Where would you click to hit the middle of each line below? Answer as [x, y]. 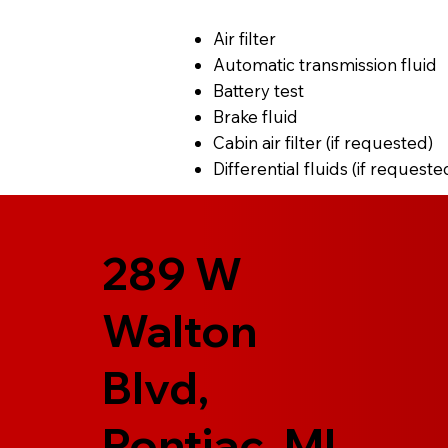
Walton [180, 330]
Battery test [259, 90]
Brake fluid [256, 116]
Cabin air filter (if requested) [323, 142]
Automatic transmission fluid [325, 64]
